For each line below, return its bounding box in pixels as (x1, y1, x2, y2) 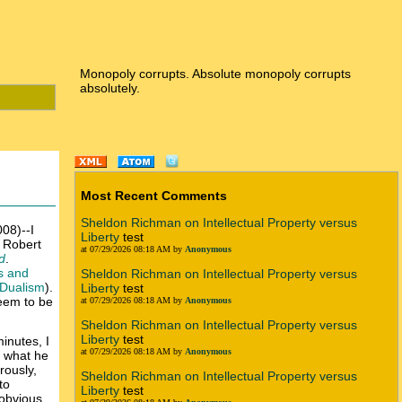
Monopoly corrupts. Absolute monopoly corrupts (80, 66, 351, 81)
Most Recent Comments (81, 188, 227, 203)
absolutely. (80, 81, 140, 95)
